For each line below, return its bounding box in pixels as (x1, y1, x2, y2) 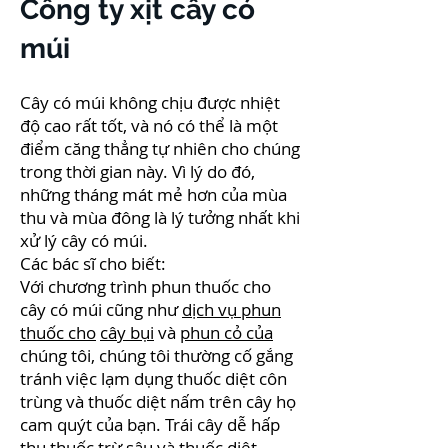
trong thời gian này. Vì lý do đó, (20, 160, 255, 183)
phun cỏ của (180, 321, 273, 344)
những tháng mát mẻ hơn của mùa (20, 183, 287, 206)
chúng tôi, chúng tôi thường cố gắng (20, 344, 293, 367)
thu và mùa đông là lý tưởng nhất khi (20, 206, 300, 229)
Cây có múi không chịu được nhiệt (20, 91, 280, 114)
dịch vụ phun (182, 298, 281, 321)
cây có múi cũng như (20, 298, 182, 321)
